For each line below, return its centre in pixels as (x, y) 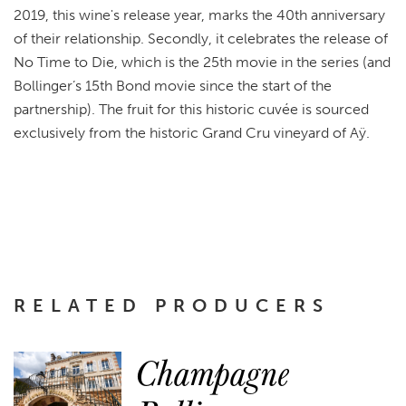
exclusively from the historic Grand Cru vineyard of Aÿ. (192, 133)
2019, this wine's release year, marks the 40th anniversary (199, 15)
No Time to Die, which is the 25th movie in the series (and (202, 62)
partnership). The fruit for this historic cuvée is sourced (191, 109)
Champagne (213, 372)
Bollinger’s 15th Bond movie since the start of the (173, 86)
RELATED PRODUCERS (172, 305)
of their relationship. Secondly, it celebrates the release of (201, 39)
